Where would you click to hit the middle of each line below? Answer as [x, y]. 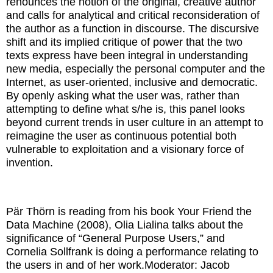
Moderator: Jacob [187, 265]
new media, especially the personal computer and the [136, 69]
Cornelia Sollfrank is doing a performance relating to [132, 251]
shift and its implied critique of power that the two [124, 42]
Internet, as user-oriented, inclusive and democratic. [132, 82]
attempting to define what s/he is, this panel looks [126, 109]
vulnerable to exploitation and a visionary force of [125, 149]
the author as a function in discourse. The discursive [133, 28]
